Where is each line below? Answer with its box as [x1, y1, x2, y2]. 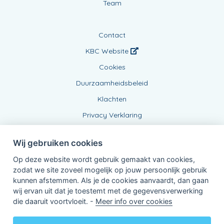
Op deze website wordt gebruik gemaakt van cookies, [12, 154, 195, 163]
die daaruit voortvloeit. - [12, 196, 95, 205]
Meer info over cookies [95, 196, 172, 205]
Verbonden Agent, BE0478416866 [49, 191, 147, 199]
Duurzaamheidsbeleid [76, 78, 148, 87]
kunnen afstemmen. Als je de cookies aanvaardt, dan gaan [12, 175, 208, 184]
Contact [98, 30, 125, 39]
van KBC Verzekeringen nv [49, 200, 128, 208]
